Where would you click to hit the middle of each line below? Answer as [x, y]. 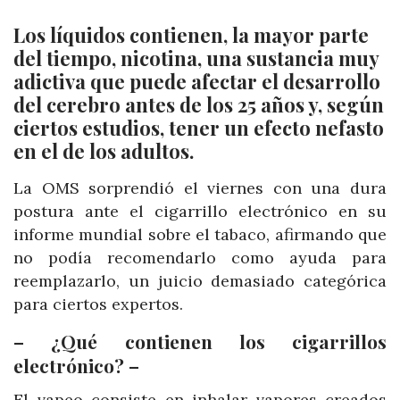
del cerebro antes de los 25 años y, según [199, 105]
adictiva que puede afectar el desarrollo [197, 82]
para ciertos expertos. [98, 304]
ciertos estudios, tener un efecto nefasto [199, 128]
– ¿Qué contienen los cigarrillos [200, 342]
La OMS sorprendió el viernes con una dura [200, 188]
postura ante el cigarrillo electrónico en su [200, 212]
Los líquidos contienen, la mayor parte [191, 35]
